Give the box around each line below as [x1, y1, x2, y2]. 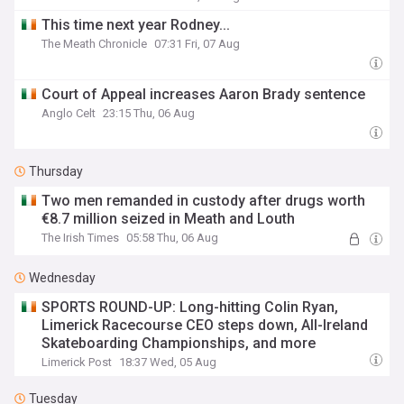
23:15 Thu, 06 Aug [103, 106, 196, 120]
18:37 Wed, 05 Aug [119, 355, 217, 369]
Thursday [29, 164, 83, 179]
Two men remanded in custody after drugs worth [41, 192, 366, 209]
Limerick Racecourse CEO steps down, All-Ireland [41, 317, 369, 334]
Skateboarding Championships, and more [41, 335, 317, 352]
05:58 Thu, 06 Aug [126, 231, 219, 244]
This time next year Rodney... [41, 16, 231, 33]
